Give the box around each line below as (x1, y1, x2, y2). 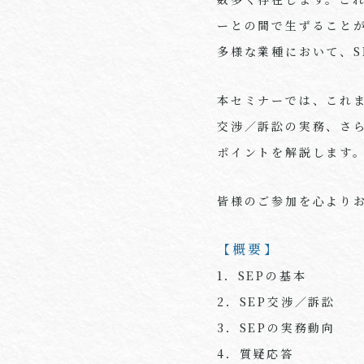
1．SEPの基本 (217, 267, 307, 284)
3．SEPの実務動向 (217, 319, 336, 336)
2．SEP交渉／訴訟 (217, 293, 336, 310)
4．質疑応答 (217, 345, 294, 362)
